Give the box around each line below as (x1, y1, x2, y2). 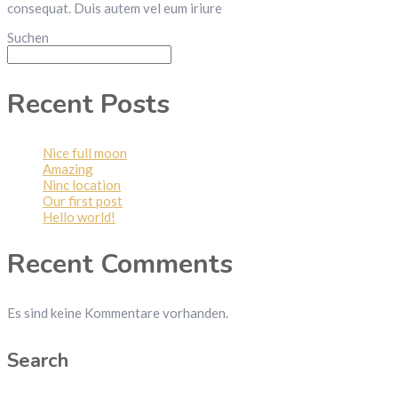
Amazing (43, 160, 93, 177)
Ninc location (43, 176, 121, 193)
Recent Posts (7, 85, 170, 123)
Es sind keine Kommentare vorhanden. (7, 305, 228, 322)
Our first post (43, 192, 123, 209)
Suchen (7, 28, 49, 45)
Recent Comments (7, 246, 233, 283)
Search (7, 346, 68, 374)
